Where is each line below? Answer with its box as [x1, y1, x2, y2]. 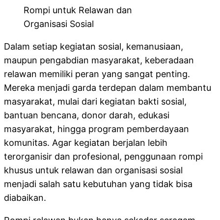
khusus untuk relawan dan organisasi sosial [4, 165, 183, 175]
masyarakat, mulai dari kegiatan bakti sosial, [4, 96, 187, 107]
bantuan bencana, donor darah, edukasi [4, 110, 169, 120]
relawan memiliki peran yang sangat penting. [4, 68, 190, 79]
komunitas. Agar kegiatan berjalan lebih [4, 137, 167, 148]
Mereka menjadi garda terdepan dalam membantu [4, 82, 211, 93]
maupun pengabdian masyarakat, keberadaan [4, 55, 194, 65]
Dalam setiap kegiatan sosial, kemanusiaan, [4, 41, 183, 52]
